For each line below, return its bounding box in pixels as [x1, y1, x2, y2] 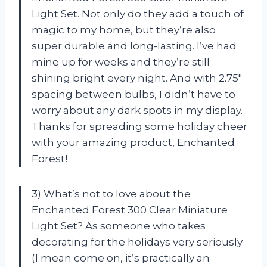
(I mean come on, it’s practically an [32, 252, 210, 264]
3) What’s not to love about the [32, 187, 191, 200]
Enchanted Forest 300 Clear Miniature [32, 203, 228, 216]
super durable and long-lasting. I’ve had [32, 39, 237, 52]
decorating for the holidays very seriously [32, 235, 243, 248]
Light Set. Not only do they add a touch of [32, 7, 244, 20]
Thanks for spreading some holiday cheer [32, 120, 247, 132]
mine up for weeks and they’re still [32, 55, 210, 68]
